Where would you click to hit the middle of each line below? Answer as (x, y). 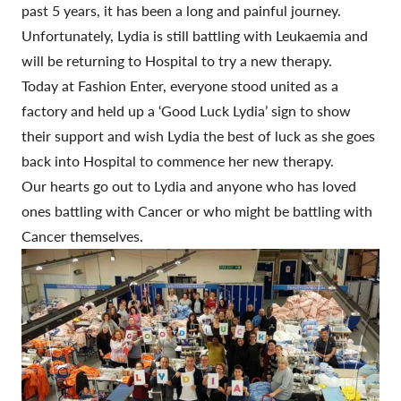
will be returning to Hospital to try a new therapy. (177, 60)
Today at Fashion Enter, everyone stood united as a (180, 85)
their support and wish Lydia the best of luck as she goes (198, 136)
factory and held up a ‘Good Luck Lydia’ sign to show (186, 111)
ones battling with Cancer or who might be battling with (197, 211)
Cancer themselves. (82, 236)
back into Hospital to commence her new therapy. (178, 161)
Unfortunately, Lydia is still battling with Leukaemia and (195, 35)
